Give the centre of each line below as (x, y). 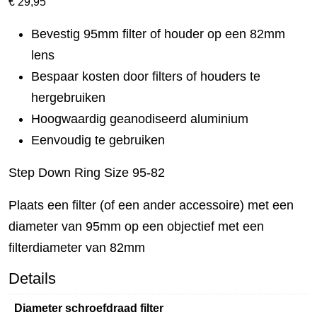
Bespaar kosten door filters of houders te (146, 76)
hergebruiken (68, 97)
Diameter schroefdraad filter (89, 308)
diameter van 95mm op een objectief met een (136, 226)
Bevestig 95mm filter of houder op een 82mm (158, 34)
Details (32, 278)
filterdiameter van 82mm (77, 247)
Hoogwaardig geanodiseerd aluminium (140, 119)
